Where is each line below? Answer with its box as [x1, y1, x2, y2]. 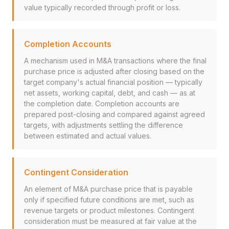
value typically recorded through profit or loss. [24, 3, 180, 12]
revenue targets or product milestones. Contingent [24, 206, 194, 215]
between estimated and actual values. [24, 131, 151, 140]
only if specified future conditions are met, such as [24, 195, 194, 204]
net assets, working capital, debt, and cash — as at [24, 88, 195, 97]
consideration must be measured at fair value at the [24, 217, 197, 225]
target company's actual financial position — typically [24, 78, 202, 86]
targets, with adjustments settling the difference [24, 121, 183, 129]
